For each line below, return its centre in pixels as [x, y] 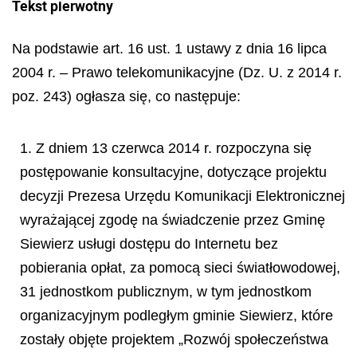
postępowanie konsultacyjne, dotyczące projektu [173, 172]
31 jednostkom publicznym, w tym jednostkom [166, 291]
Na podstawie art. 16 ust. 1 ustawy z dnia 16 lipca [169, 49]
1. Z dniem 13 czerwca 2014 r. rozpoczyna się [166, 148]
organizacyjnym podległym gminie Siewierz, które [177, 315]
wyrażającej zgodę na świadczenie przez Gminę [173, 220]
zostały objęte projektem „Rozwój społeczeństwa [174, 339]
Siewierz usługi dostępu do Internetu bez [149, 243]
